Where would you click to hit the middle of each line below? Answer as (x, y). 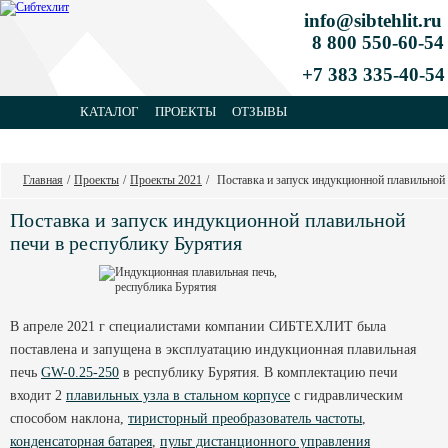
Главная (43, 180)
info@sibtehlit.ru (373, 20)
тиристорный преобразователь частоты (245, 418)
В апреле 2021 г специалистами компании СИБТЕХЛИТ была (198, 326)
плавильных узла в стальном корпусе (178, 395)
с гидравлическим (346, 395)
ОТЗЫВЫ (259, 111)
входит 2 (38, 395)
